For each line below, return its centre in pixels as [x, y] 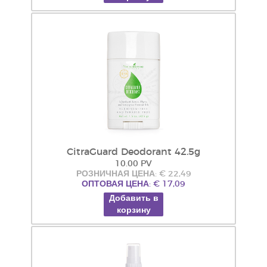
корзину [133, 210]
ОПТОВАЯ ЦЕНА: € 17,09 [133, 184]
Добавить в [133, 198]
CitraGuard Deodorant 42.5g [133, 152]
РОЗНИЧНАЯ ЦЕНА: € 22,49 [133, 174]
